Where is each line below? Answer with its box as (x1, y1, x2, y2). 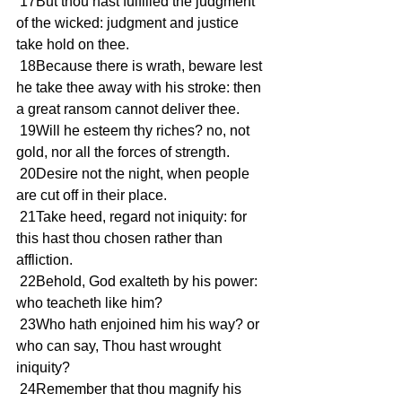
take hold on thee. (16, 37, 129, 52)
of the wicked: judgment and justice (16, 15, 242, 31)
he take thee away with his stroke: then (16, 80, 265, 95)
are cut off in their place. (16, 188, 167, 203)
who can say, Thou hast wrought (16, 338, 224, 354)
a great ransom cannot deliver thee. (16, 101, 240, 117)
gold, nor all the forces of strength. (16, 144, 230, 160)
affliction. (16, 252, 73, 267)
